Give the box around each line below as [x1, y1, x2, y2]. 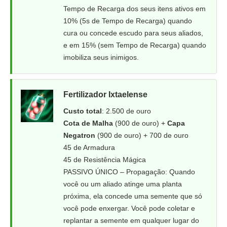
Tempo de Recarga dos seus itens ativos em [63, 5, 206, 13]
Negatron [63, 131, 95, 139]
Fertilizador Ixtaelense [63, 90, 147, 99]
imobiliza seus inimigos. [63, 53, 139, 61]
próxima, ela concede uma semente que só [63, 192, 202, 200]
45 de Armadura [63, 143, 115, 152]
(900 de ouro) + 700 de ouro [95, 131, 188, 139]
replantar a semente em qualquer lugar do [63, 216, 199, 224]
